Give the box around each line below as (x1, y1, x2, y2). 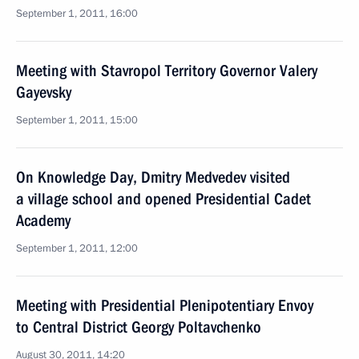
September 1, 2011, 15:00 (16, 113, 138, 127)
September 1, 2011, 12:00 (16, 241, 138, 256)
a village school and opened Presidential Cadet (16, 189, 311, 208)
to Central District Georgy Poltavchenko (16, 317, 261, 337)
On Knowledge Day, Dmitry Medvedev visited (16, 167, 290, 187)
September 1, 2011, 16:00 (16, 6, 138, 21)
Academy (16, 211, 71, 230)
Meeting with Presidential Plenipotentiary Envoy (16, 296, 313, 315)
